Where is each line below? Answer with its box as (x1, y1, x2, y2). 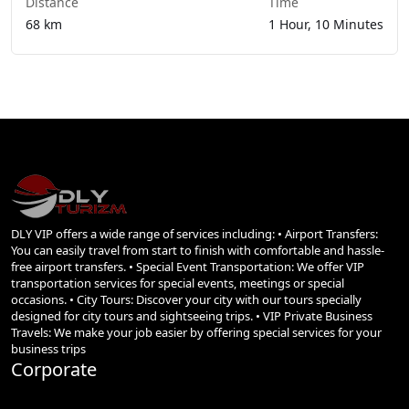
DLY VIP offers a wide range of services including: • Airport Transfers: (11, 225, 378, 243)
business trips (11, 341, 86, 358)
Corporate (11, 357, 97, 383)
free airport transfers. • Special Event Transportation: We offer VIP (11, 258, 364, 276)
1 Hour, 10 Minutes (268, 16, 383, 34)
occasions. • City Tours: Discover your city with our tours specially (11, 291, 362, 309)
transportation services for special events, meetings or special (11, 275, 344, 292)
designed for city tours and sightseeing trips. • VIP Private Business (11, 308, 372, 325)
